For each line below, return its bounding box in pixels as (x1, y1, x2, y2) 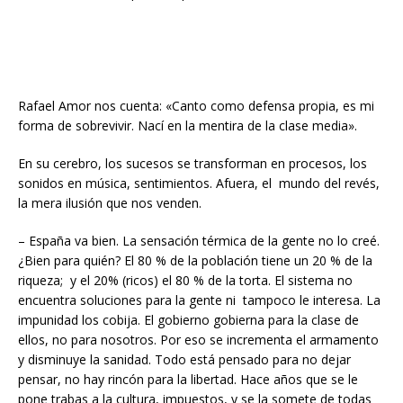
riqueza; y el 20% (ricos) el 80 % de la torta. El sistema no (18, 272, 353, 290)
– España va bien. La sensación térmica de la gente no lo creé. (18, 232, 380, 250)
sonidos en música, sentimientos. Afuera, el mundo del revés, (18, 175, 380, 193)
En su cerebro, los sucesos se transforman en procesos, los (18, 155, 367, 173)
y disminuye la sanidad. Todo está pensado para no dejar (18, 351, 351, 369)
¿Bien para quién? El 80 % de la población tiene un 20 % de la (18, 252, 372, 270)
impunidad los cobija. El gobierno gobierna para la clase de (18, 311, 359, 329)
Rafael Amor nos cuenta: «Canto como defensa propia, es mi (18, 97, 374, 115)
